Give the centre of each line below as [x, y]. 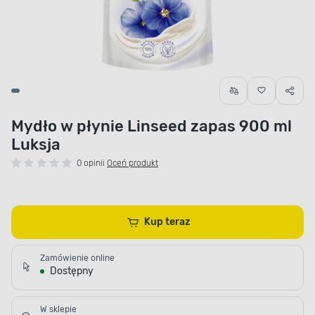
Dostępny [72, 271]
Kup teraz [178, 222]
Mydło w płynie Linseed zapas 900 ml [152, 127]
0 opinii [91, 163]
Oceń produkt [133, 163]
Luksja [36, 145]
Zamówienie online [77, 258]
